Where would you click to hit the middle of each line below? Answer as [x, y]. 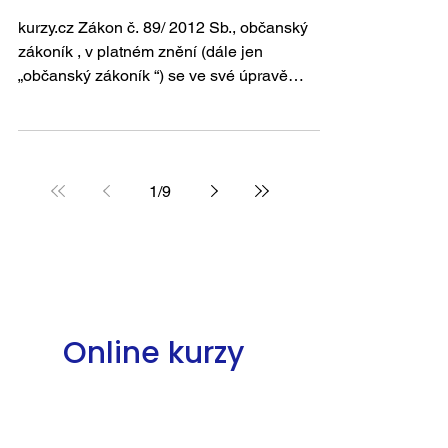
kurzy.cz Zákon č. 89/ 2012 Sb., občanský [48, 27]
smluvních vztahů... [85, 99]
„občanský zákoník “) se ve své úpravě [153, 75]
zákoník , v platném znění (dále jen [140, 51]
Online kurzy [157, 353]
